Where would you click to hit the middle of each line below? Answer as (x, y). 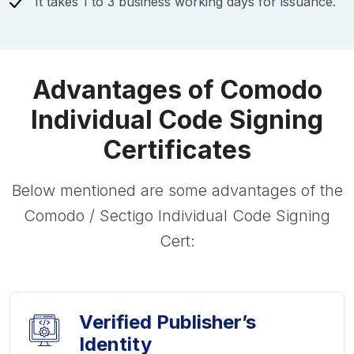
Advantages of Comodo (177, 90)
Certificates (177, 150)
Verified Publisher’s (168, 322)
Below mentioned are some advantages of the (177, 191)
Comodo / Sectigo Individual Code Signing (177, 216)
